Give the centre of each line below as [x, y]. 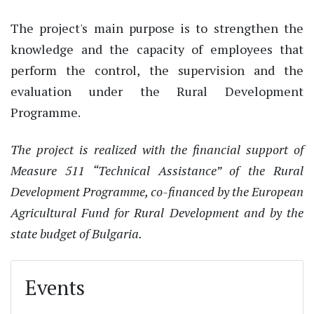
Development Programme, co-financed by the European [157, 191]
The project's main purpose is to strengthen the [157, 28]
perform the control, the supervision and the [157, 70]
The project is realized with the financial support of [157, 149]
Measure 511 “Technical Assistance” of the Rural [157, 170]
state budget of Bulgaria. [76, 233]
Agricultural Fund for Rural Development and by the [157, 212]
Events [55, 288]
